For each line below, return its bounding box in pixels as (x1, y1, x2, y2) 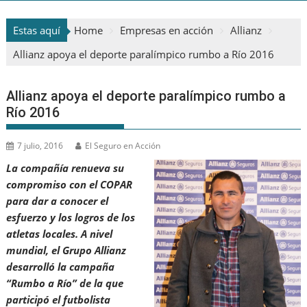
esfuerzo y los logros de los (6, 210, 136, 225)
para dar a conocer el (6, 194, 109, 208)
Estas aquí (13, 23, 61, 38)
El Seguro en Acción (85, 140, 161, 152)
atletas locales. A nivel (6, 227, 113, 241)
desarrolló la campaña (6, 260, 115, 274)
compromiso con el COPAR (6, 177, 133, 192)
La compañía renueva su (6, 161, 125, 175)
